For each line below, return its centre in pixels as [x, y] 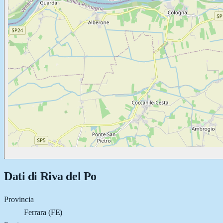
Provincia [19, 199]
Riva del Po [68, 176]
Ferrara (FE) [43, 212]
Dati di [22, 176]
